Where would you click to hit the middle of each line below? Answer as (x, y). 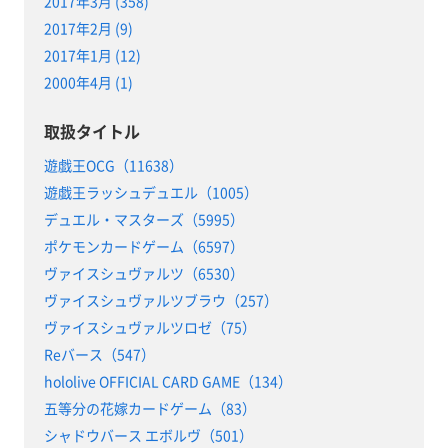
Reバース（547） (99, 354)
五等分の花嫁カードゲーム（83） (149, 408)
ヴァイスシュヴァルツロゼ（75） (149, 327)
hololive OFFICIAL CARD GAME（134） (167, 381)
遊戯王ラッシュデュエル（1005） (150, 192)
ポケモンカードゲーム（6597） (143, 246)
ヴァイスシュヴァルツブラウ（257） (160, 300)
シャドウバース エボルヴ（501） (148, 435)
